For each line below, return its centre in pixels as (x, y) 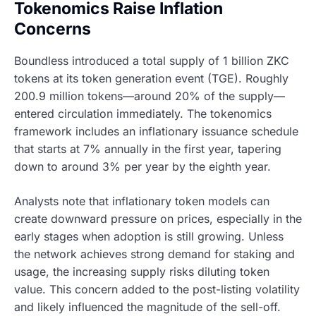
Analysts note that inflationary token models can (142, 201)
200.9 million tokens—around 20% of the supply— (150, 96)
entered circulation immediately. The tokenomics (143, 114)
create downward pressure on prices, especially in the (158, 219)
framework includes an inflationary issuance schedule (156, 132)
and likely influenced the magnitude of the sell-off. (147, 307)
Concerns (53, 29)
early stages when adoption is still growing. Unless (149, 237)
